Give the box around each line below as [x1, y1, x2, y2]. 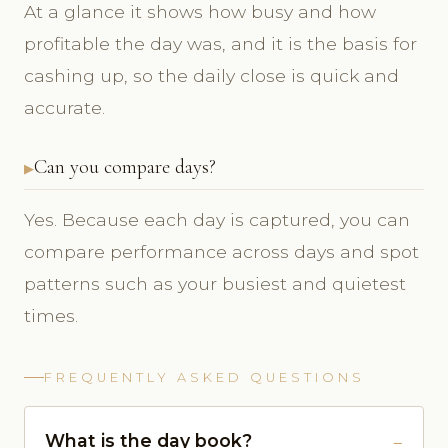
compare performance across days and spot [24, 240, 419, 262]
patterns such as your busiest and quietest [24, 272, 406, 294]
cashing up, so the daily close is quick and [24, 64, 399, 86]
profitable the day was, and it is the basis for [24, 32, 417, 54]
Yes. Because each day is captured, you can [24, 208, 410, 230]
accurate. [24, 96, 105, 118]
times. [24, 304, 78, 326]
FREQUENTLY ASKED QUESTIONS [44, 369, 365, 385]
